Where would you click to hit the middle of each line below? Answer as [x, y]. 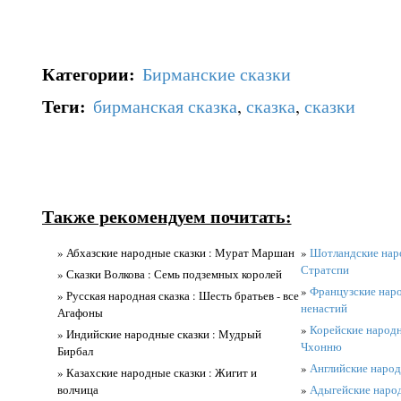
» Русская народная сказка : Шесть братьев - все [178, 295]
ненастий [324, 308]
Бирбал [75, 351]
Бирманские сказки [216, 74]
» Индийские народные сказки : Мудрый [159, 334]
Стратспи [324, 269]
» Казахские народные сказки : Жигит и [157, 372]
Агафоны [80, 312]
